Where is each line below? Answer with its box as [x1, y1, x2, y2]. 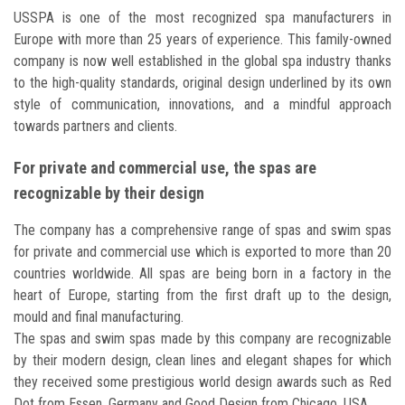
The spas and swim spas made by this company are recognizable [14, 329, 391, 347]
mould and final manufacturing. [14, 307, 184, 325]
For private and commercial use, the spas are [14, 157, 316, 177]
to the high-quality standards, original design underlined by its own [14, 73, 391, 91]
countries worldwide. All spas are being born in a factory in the [14, 264, 391, 282]
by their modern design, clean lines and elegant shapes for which [14, 351, 391, 369]
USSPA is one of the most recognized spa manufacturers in [14, 8, 391, 26]
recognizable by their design [14, 183, 204, 202]
